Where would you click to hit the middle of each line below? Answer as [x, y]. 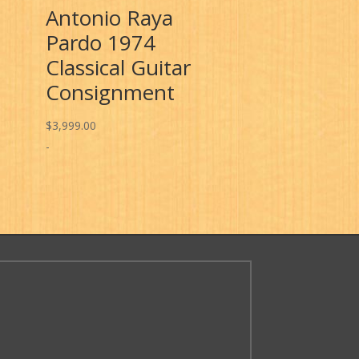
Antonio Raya [110, 18]
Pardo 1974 [101, 43]
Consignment [111, 93]
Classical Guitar [119, 68]
